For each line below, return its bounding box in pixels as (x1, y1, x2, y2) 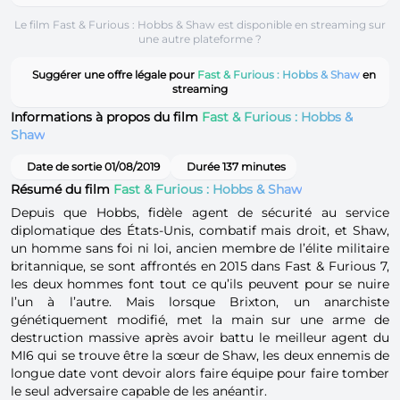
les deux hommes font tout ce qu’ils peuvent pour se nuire (11, 275, 389, 292)
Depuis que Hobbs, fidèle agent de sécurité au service (11, 204, 389, 221)
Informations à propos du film (11, 108, 202, 125)
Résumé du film (11, 180, 113, 197)
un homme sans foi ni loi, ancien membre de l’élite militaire (11, 239, 389, 256)
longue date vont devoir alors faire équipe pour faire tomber (11, 364, 389, 381)
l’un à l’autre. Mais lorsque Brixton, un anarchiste (11, 293, 389, 310)
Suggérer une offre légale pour (31, 67, 197, 81)
